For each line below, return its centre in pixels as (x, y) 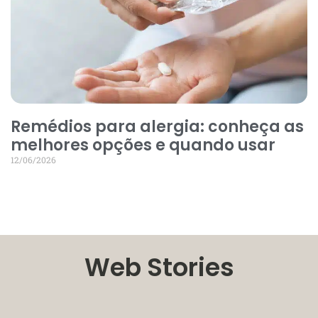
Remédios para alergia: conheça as (157, 126)
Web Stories (159, 267)
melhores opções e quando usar (143, 145)
